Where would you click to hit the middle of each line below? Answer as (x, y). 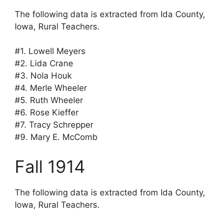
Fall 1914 (50, 166)
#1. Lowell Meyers (50, 51)
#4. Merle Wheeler (51, 88)
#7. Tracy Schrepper (54, 125)
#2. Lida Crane (44, 64)
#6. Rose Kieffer (47, 113)
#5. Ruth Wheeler (49, 100)
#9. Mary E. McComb (56, 137)
